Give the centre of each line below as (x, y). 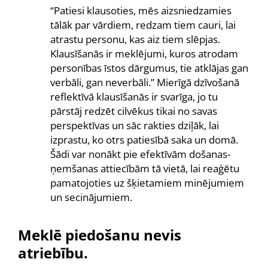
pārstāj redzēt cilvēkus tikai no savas (134, 111)
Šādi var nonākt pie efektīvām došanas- (140, 154)
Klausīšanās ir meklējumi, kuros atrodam (144, 54)
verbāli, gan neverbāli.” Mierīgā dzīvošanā (145, 82)
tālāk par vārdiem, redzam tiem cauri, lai (143, 25)
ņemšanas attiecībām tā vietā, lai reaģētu (145, 168)
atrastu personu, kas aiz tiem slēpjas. (135, 39)
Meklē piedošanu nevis (100, 235)
